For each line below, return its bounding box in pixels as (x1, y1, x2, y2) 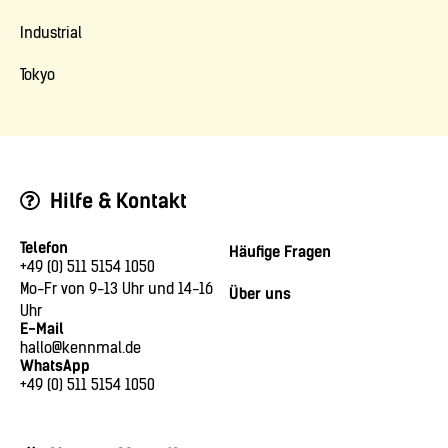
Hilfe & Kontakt (50, 189, 187, 214)
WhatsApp (20, 357, 90, 376)
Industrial (20, 24, 82, 43)
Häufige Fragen (229, 243, 331, 262)
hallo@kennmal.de (20, 339, 141, 358)
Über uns (229, 285, 291, 304)
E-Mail (20, 320, 64, 339)
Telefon (20, 239, 68, 258)
